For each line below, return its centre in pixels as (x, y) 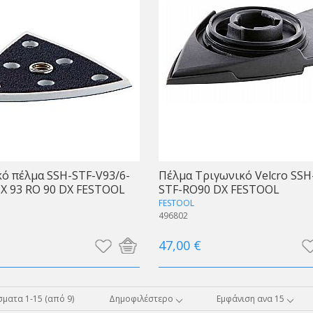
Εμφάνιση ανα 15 (251, 298)
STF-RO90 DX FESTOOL (219, 189)
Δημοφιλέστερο (141, 298)
